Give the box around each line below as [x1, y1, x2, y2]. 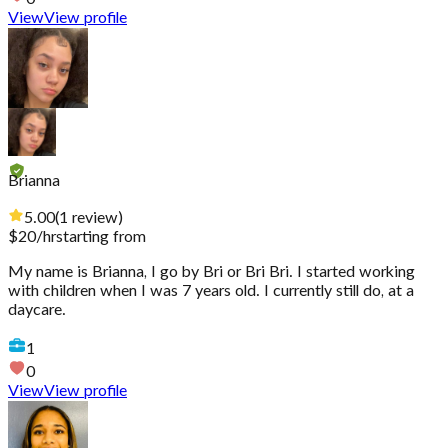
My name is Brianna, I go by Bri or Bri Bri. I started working [8, 264, 415, 281]
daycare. [8, 302, 66, 319]
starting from [56, 229, 146, 246]
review [72, 210, 118, 227]
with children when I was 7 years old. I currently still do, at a [8, 283, 414, 300]
